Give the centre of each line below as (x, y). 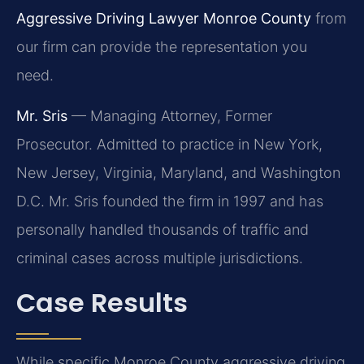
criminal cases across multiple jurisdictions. (160, 258)
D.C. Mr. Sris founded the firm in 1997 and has (170, 201)
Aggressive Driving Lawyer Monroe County (164, 19)
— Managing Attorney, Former (170, 115)
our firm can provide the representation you (162, 47)
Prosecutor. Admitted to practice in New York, (169, 144)
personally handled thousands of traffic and (162, 229)
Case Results (102, 302)
